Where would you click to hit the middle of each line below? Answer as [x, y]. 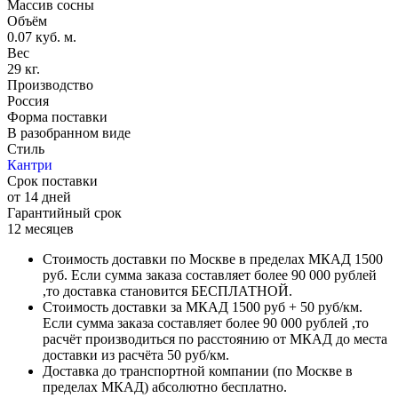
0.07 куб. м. [42, 37]
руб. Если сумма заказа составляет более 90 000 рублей [210, 275]
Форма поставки [57, 117]
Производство [50, 85]
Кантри [30, 165]
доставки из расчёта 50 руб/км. [136, 355]
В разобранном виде [69, 133]
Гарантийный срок [64, 213]
